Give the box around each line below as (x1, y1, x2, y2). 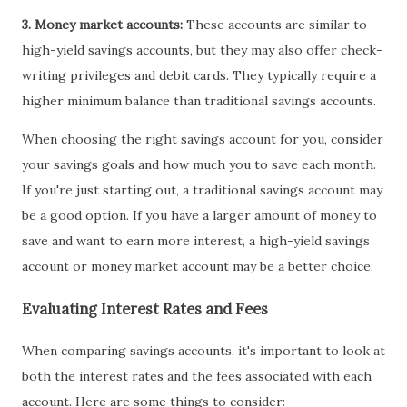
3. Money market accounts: (22, 16, 183, 34)
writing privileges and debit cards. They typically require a (22, 67, 376, 84)
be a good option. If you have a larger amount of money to (22, 207, 377, 224)
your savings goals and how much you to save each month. (22, 156, 376, 174)
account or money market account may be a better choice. (22, 258, 373, 275)
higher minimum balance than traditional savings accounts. (22, 93, 376, 110)
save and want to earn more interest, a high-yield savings (22, 233, 370, 250)
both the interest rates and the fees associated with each (22, 368, 372, 385)
